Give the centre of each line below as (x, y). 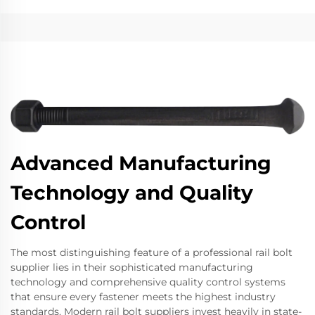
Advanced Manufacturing (141, 163)
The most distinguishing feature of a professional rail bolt (152, 253)
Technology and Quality (132, 193)
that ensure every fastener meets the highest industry (143, 297)
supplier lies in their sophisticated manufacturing (132, 268)
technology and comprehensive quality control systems (148, 282)
